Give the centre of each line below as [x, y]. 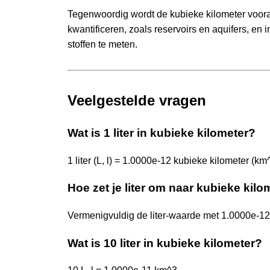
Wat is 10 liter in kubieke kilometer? [165, 243]
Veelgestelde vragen [137, 100]
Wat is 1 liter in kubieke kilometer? [162, 133]
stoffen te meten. [102, 44]
